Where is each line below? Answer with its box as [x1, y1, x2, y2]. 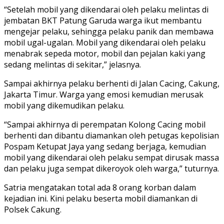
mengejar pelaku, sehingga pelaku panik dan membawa [4, 25, 213, 37]
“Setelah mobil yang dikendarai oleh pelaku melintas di [4, 3, 208, 15]
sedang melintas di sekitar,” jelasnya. [4, 58, 141, 70]
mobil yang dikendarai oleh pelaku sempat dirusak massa [4, 151, 219, 163]
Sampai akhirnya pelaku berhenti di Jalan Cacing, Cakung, [4, 77, 219, 89]
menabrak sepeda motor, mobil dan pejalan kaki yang [4, 47, 205, 59]
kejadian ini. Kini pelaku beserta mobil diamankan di [4, 192, 197, 204]
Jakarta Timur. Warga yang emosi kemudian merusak [4, 88, 203, 100]
